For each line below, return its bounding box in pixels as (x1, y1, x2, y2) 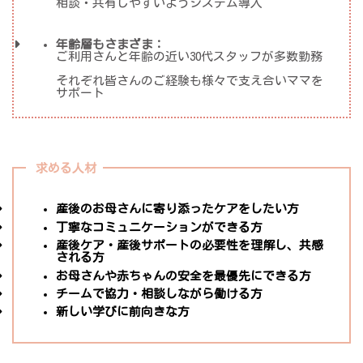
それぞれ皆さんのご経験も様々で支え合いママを (56, 75, 324, 88)
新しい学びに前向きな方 (56, 305, 190, 318)
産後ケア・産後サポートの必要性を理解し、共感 (56, 239, 324, 252)
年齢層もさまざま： (56, 38, 166, 51)
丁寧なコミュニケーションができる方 (56, 220, 263, 233)
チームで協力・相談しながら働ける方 (56, 287, 263, 300)
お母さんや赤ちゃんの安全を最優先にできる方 (56, 269, 312, 282)
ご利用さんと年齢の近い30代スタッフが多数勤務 (56, 50, 323, 63)
